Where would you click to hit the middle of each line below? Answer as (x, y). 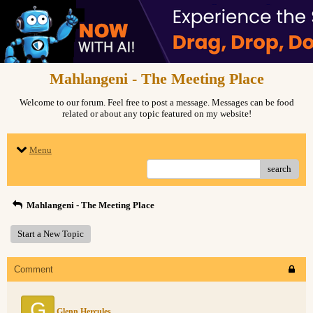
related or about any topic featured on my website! (156, 114)
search (279, 169)
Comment (34, 269)
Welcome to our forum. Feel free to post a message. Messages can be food (156, 102)
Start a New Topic (51, 234)
